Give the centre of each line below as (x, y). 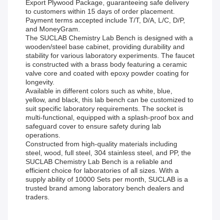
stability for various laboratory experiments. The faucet (110, 56)
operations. (43, 135)
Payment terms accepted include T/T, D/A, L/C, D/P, (105, 20)
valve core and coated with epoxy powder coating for (107, 73)
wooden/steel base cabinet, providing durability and (105, 47)
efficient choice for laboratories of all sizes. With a (102, 171)
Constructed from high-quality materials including (101, 144)
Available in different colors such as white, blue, (99, 91)
